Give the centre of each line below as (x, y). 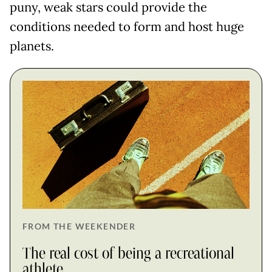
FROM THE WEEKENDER (79, 226)
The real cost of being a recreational (128, 253)
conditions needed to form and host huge (127, 27)
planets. (33, 46)
